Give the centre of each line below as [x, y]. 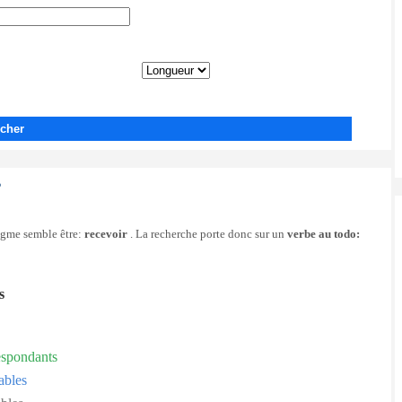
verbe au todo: [323, 234]
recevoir [106, 234]
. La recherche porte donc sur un [207, 234]
